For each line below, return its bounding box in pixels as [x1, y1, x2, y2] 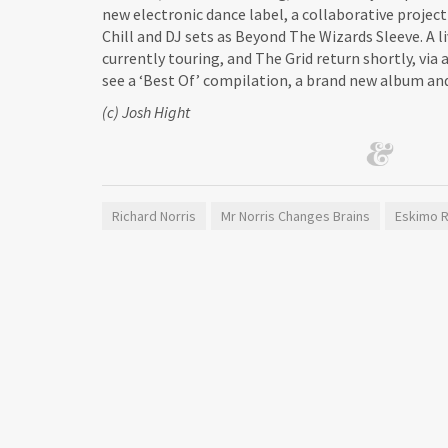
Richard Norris [112, 207, 196, 225]
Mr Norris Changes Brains [221, 207, 370, 225]
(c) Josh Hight [102, 102, 190, 122]
